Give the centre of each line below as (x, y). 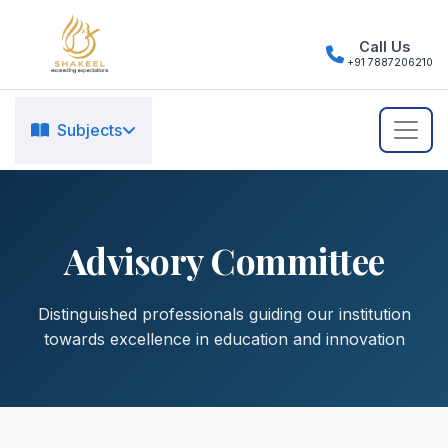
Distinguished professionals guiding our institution (224, 314)
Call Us (384, 46)
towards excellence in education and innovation (224, 339)
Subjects (89, 129)
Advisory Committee (224, 261)
